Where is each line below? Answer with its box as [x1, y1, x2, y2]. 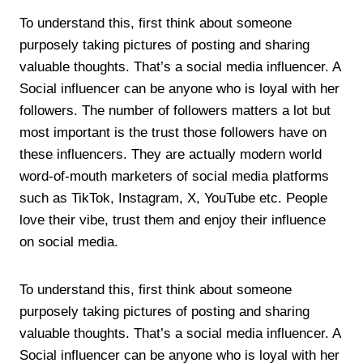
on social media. [19, 234, 118, 250]
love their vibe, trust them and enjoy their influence [19, 212, 326, 228]
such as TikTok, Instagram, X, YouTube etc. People [19, 190, 327, 206]
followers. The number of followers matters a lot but [19, 103, 331, 118]
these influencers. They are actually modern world [19, 147, 322, 162]
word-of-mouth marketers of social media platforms [19, 169, 329, 184]
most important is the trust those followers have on [19, 125, 327, 140]
